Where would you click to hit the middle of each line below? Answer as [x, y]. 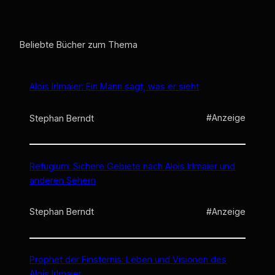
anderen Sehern [63, 180]
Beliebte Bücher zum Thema [79, 45]
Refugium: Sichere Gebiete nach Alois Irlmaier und [132, 166]
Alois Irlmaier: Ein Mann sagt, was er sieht [114, 86]
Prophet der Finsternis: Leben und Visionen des [128, 260]
